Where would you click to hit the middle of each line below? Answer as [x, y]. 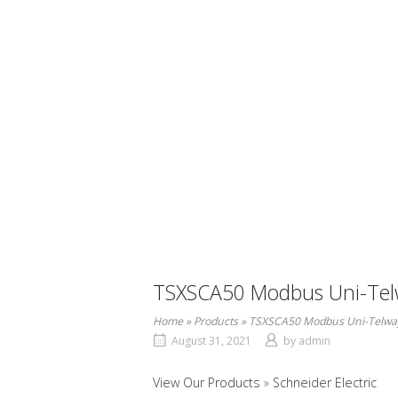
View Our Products [208, 383]
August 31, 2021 [211, 341]
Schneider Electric [325, 383]
